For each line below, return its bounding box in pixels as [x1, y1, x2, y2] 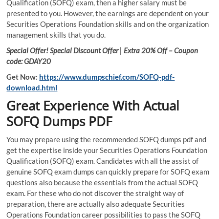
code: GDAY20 [6, 57, 51, 66]
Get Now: [6, 72, 40, 82]
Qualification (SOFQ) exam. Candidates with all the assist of [6, 156, 199, 166]
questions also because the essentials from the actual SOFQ [6, 178, 198, 187]
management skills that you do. [6, 30, 106, 40]
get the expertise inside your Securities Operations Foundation [6, 146, 208, 155]
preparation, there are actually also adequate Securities [6, 199, 185, 209]
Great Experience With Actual [6, 97, 180, 115]
